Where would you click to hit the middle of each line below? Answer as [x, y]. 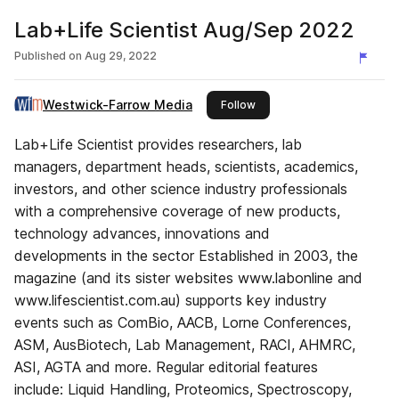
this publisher [290, 104]
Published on [48, 56]
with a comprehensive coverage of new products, [177, 211]
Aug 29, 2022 [121, 56]
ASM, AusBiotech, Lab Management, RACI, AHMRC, [185, 345]
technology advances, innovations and [142, 233]
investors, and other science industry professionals [181, 189]
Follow [238, 105]
